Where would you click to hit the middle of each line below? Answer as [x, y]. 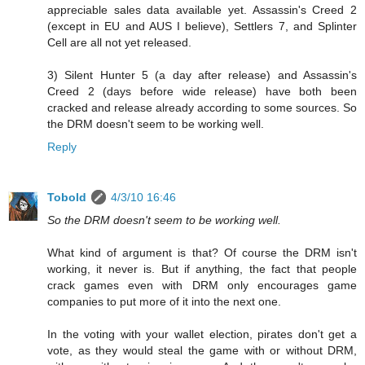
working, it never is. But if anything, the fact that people [202, 269]
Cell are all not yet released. [119, 43]
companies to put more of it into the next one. [164, 302]
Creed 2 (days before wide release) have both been [202, 92]
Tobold [67, 198]
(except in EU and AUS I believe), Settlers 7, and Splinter [202, 26]
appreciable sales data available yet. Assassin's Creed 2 [202, 10]
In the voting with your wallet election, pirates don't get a [202, 334]
